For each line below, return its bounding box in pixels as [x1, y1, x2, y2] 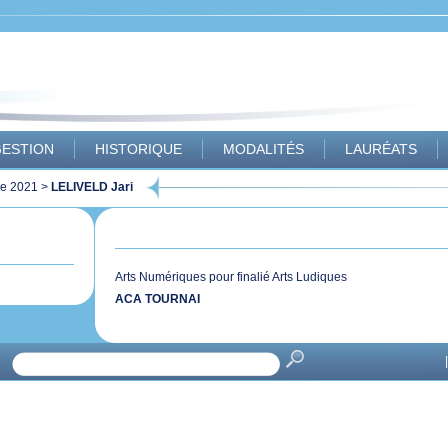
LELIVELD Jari [51, 179, 133, 194]
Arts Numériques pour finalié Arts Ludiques [115, 270, 347, 284]
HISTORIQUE [95, 141, 182, 157]
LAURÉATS [345, 141, 417, 157]
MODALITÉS [223, 141, 304, 157]
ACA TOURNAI [115, 292, 200, 306]
